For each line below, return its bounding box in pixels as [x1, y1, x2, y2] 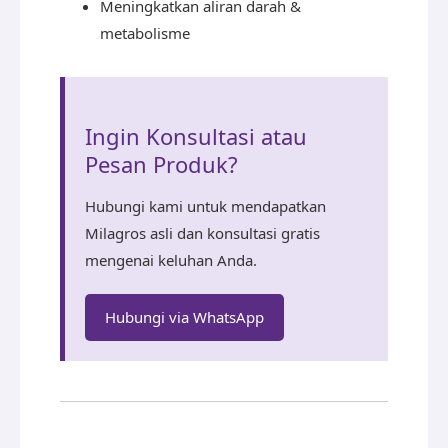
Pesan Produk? [85, 149, 238, 179]
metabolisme [100, 23, 190, 43]
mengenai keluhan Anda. [85, 250, 257, 270]
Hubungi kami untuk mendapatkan [85, 196, 326, 216]
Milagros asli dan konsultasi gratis [85, 223, 320, 243]
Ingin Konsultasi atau [85, 121, 307, 151]
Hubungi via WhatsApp [105, 307, 264, 327]
